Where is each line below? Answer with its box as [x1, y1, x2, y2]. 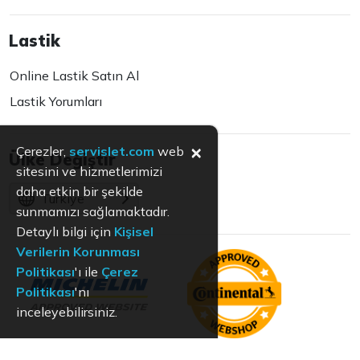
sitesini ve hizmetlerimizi [16, 163, 162, 179]
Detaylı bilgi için [16, 223, 114, 239]
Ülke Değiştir [9, 149, 117, 170]
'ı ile [75, 264, 101, 280]
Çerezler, [16, 143, 69, 159]
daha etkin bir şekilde [16, 183, 143, 199]
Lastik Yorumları [10, 93, 103, 110]
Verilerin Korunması [16, 243, 140, 260]
